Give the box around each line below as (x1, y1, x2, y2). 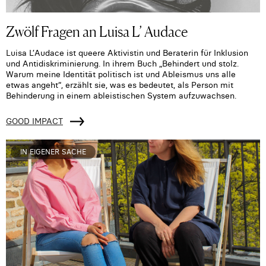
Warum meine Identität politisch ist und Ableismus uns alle (6, 68, 236, 80)
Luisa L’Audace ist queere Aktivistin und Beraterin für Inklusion (6, 47, 248, 58)
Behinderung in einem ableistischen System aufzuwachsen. (6, 90, 236, 101)
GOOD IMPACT (6, 115, 63, 126)
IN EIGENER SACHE (20, 147, 86, 156)
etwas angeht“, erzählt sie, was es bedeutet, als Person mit (6, 79, 233, 90)
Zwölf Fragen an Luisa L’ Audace (6, 20, 188, 41)
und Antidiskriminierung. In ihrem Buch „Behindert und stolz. (6, 58, 239, 69)
